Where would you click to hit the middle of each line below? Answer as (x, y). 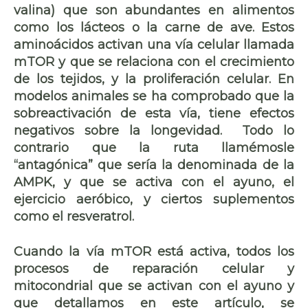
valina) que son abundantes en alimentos (154, 10)
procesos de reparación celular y (154, 268)
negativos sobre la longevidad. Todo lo (154, 130)
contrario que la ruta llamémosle (154, 147)
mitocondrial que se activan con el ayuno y (154, 286)
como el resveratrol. (74, 216)
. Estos (273, 27)
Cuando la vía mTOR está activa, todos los (154, 251)
